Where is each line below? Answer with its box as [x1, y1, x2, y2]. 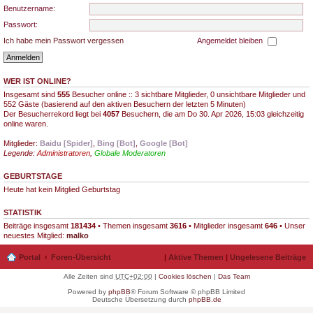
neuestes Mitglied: [3, 231, 66, 240]
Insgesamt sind [3, 90, 57, 99]
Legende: [3, 149, 37, 157]
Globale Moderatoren [94, 149, 166, 157]
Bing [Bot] [97, 139, 136, 147]
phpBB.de [188, 295, 221, 303]
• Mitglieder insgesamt [187, 221, 265, 230]
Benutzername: [3, 3, 55, 13]
